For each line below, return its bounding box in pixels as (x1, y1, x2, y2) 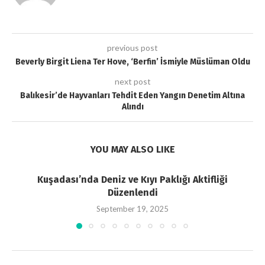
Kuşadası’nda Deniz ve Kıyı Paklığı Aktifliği (37, 174, 228, 186)
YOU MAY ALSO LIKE (90, 144, 175, 156)
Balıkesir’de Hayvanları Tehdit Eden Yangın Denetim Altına (20, 91, 245, 101)
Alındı (121, 102, 144, 112)
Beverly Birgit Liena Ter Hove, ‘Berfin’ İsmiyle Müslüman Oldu (15, 57, 250, 67)
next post (114, 76, 151, 87)
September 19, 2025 (96, 204, 169, 214)
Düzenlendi (107, 187, 158, 199)
